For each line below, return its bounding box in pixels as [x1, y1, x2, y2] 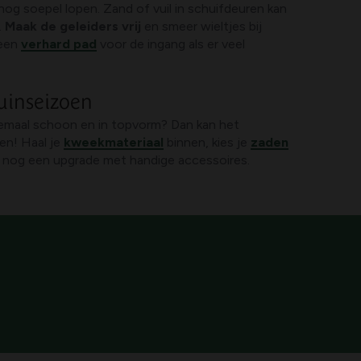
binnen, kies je [164, 135, 251, 151]
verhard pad [21, 36, 98, 52]
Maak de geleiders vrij [2, 19, 142, 35]
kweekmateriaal [64, 135, 164, 151]
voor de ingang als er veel [97, 36, 246, 52]
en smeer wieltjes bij [141, 19, 263, 35]
